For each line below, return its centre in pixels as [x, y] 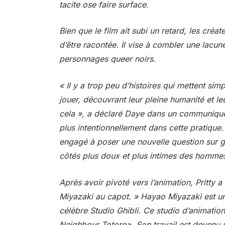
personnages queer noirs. [107, 59]
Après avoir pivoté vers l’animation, [127, 182]
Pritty [205, 182]
